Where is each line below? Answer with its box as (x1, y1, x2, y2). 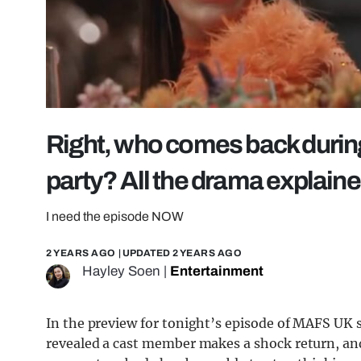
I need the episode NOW (46, 210, 184, 224)
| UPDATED (118, 247, 170, 259)
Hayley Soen (82, 263, 160, 280)
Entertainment (170, 263, 263, 280)
